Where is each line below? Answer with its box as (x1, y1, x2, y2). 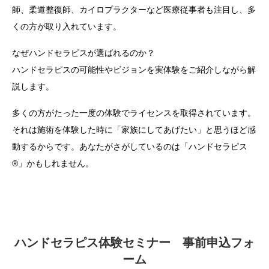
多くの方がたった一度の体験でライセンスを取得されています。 (12, 107, 256, 118)
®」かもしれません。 (12, 158, 94, 168)
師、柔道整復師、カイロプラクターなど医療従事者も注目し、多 (12, 4, 256, 14)
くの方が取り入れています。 (12, 21, 121, 31)
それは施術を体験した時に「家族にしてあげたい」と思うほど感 (12, 124, 256, 134)
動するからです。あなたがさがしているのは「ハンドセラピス (12, 141, 247, 151)
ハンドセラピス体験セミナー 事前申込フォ (14, 235, 255, 249)
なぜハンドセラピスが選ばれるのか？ (12, 47, 155, 58)
